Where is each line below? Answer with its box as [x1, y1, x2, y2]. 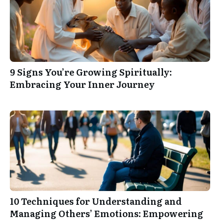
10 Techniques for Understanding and [10, 194, 182, 208]
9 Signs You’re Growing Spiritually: [10, 65, 172, 79]
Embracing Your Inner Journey [10, 78, 155, 91]
